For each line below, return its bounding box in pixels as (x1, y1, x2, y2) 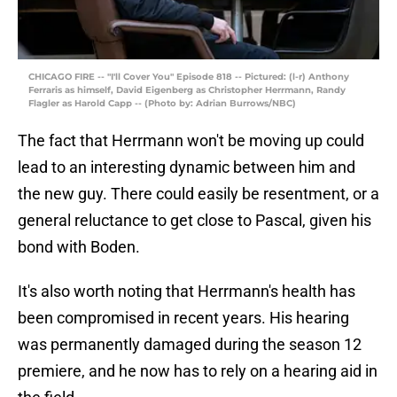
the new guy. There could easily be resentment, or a (18, 184, 379, 204)
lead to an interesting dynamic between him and (18, 158, 355, 177)
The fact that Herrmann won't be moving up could (18, 131, 364, 151)
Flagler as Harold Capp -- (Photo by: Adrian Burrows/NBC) (28, 97, 296, 110)
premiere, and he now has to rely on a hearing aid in (18, 362, 378, 381)
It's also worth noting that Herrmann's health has (18, 282, 355, 301)
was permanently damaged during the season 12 (18, 335, 362, 354)
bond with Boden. (18, 237, 140, 257)
